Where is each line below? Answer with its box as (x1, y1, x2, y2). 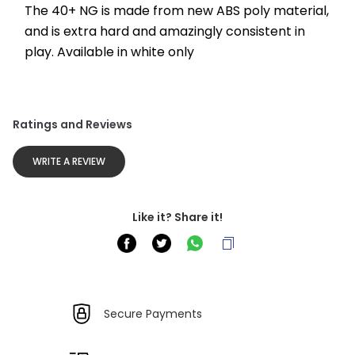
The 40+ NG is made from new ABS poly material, (25, 2, 329, 20)
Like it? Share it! (132, 209, 223, 225)
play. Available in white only (25, 43, 194, 61)
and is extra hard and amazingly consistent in (25, 22, 305, 40)
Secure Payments (104, 305, 203, 322)
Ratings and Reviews (13, 116, 132, 132)
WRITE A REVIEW (32, 155, 105, 168)
